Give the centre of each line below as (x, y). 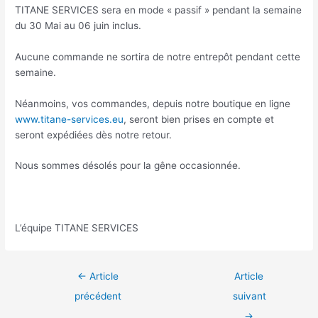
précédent (98, 296)
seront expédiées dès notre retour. (94, 135)
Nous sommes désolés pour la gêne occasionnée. (128, 166)
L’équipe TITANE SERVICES (77, 228)
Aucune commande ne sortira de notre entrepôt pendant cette (158, 56)
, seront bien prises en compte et (199, 119)
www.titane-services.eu (70, 119)
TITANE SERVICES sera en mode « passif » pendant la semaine (159, 10)
